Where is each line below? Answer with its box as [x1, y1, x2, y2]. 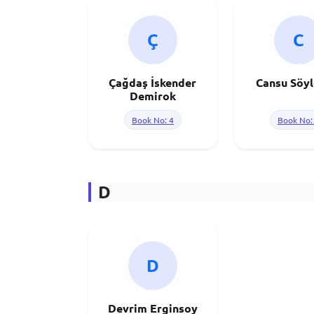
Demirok [129, 88, 176, 103]
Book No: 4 [131, 114, 174, 125]
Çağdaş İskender [109, 75, 197, 90]
